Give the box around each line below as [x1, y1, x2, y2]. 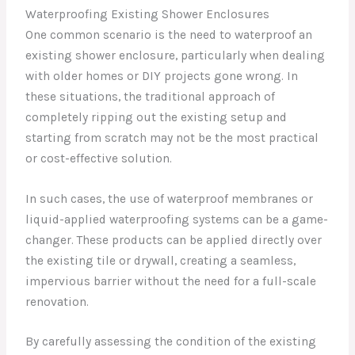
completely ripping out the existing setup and [25, 109, 288, 124]
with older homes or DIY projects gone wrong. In [25, 68, 299, 83]
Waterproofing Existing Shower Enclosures [25, 6, 270, 21]
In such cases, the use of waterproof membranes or [25, 191, 314, 206]
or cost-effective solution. [25, 151, 173, 166]
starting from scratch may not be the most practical [25, 130, 319, 145]
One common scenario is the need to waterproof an [25, 27, 313, 42]
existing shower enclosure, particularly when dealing [25, 48, 326, 63]
